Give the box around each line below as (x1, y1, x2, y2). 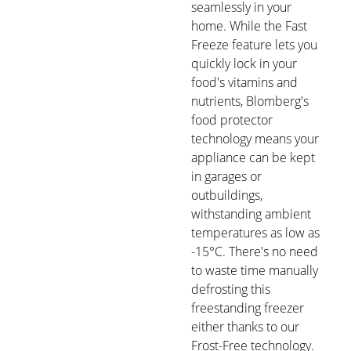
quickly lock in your (191, 55, 297, 73)
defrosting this (191, 280, 270, 299)
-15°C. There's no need (191, 243, 318, 261)
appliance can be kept (191, 149, 315, 167)
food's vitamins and (191, 74, 298, 92)
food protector (191, 111, 273, 129)
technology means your (191, 130, 319, 148)
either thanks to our (191, 318, 299, 336)
